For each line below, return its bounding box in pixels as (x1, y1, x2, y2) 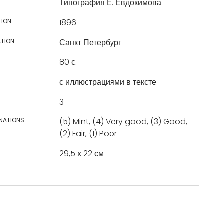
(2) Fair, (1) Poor (59, 128, 117, 139)
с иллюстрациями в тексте (59, 76, 156, 88)
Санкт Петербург (59, 37, 121, 48)
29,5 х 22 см (59, 148, 104, 159)
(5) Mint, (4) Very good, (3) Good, (59, 116, 187, 127)
